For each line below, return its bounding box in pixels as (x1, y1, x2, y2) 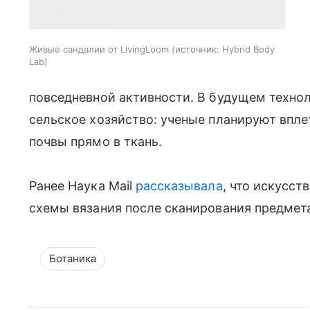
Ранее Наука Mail (29, 178, 136, 193)
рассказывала (135, 178, 223, 193)
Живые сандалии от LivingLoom (29, 44, 169, 55)
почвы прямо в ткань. (29, 134, 163, 149)
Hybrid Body (222, 44, 275, 55)
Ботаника (49, 251, 96, 265)
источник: (175, 44, 219, 55)
